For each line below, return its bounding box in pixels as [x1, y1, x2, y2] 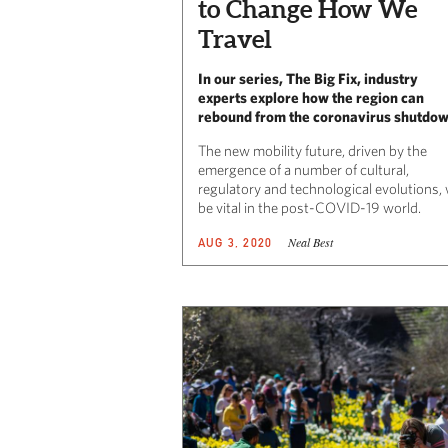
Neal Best [288, 233, 334, 250]
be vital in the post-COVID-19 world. [198, 198, 421, 216]
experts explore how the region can [198, 88, 424, 106]
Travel [198, 24, 272, 53]
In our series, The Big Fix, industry [198, 69, 418, 87]
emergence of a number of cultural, [198, 160, 409, 178]
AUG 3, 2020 [198, 234, 273, 250]
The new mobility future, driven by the [198, 141, 427, 159]
